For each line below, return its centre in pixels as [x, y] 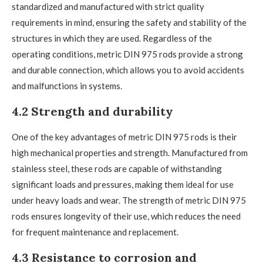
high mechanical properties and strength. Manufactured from [130, 153]
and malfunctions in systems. [67, 86]
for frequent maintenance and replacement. [95, 232]
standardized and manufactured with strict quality [108, 7]
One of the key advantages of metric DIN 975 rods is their [124, 137]
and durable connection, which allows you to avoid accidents [128, 70]
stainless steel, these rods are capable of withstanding [117, 169]
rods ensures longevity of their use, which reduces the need [126, 216]
